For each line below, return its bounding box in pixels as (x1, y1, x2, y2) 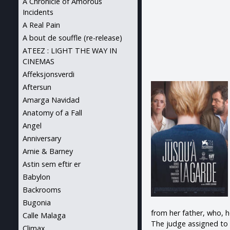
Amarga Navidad (23, 95, 80, 105)
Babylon (23, 172, 50, 182)
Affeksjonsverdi (23, 69, 74, 79)
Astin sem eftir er (23, 159, 81, 169)
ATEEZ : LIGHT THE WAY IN (23, 46, 117, 55)
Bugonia (23, 198, 51, 207)
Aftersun (23, 82, 51, 92)
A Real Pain (23, 20, 60, 30)
